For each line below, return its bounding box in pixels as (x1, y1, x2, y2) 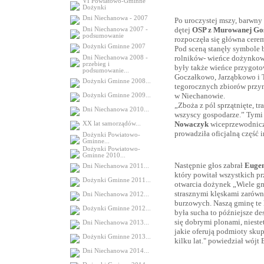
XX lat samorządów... (82, 120, 141, 127)
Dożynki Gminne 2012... (82, 205, 151, 212)
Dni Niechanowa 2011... (82, 163, 149, 169)
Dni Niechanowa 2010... (82, 106, 149, 113)
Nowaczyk (174, 120, 210, 129)
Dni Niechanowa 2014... (82, 247, 149, 254)
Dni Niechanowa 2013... (82, 219, 149, 226)
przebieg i (82, 61, 110, 67)
